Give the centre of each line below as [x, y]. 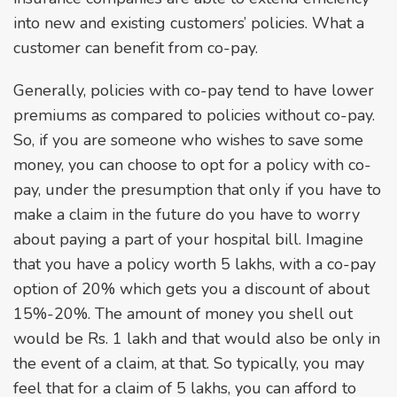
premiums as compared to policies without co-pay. [194, 115]
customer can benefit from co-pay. [136, 47]
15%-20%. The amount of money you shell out [183, 313]
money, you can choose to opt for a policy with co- [192, 164]
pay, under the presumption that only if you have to [197, 189]
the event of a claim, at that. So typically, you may [189, 363]
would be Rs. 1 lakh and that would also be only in [197, 338]
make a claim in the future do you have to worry [187, 214]
